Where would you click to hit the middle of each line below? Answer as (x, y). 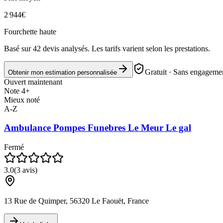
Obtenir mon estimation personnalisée (62, 72)
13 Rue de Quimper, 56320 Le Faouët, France (76, 201)
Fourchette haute (30, 31)
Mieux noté (22, 100)
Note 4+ (17, 91)
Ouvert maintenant (33, 82)
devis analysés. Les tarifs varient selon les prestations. (125, 48)
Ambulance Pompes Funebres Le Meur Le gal (98, 128)
